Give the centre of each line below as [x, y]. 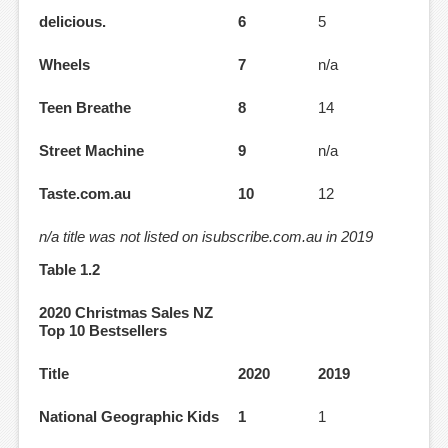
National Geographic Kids [129, 417]
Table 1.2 [69, 270]
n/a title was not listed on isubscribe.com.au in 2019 [206, 237]
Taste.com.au [85, 194]
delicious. [72, 22]
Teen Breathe [85, 108]
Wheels [64, 65]
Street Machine [91, 151]
